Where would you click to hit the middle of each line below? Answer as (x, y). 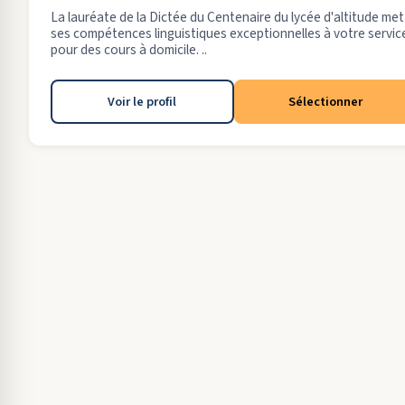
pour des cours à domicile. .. (129, 50)
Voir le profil (142, 102)
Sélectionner (325, 102)
